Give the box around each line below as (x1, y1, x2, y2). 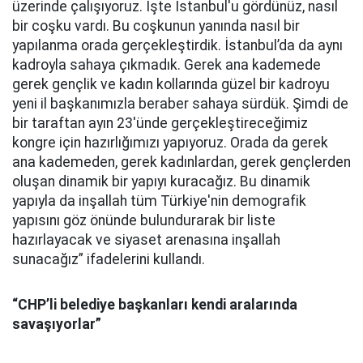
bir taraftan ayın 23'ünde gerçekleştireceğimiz (12, 115, 308, 131)
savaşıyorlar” (12, 316, 101, 332)
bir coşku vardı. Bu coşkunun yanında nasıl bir (12, 18, 300, 34)
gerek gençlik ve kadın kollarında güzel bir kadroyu (12, 76, 330, 92)
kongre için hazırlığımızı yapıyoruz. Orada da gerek (12, 135, 328, 151)
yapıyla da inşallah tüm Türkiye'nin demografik (12, 193, 306, 209)
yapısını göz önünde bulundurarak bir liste (12, 212, 275, 228)
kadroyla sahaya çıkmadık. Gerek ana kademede (12, 57, 321, 73)
